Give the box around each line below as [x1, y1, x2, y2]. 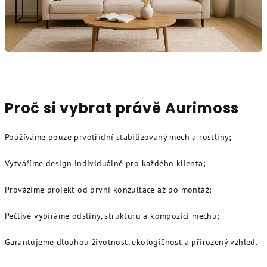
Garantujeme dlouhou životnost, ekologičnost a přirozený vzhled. [5, 236, 258, 247]
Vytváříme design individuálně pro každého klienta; [5, 157, 206, 169]
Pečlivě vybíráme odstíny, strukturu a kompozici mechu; [5, 210, 220, 221]
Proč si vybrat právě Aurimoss [5, 98, 240, 118]
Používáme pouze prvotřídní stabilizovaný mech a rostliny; [5, 131, 232, 142]
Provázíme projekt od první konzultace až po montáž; [5, 184, 212, 195]
